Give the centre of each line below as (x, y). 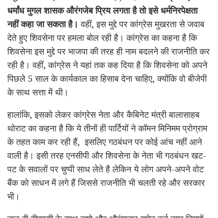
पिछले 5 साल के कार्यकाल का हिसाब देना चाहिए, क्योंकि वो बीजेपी (107, 78)
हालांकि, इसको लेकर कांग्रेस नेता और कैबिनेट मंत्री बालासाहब (103, 114)
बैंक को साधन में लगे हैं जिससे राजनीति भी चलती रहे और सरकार (106, 182)
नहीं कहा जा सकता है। (43, 24)
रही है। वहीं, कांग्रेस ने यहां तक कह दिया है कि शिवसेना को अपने (107, 64)
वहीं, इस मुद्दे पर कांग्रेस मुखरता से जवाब (141, 24)
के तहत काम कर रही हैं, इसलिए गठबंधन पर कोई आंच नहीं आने (105, 141)
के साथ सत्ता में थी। (38, 92)
